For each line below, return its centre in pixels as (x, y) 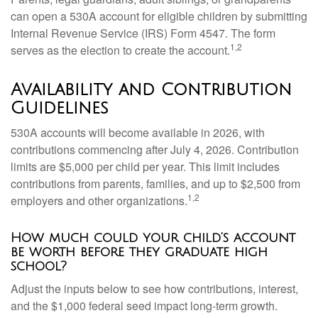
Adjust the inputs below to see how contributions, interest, (154, 289)
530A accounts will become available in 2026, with (138, 132)
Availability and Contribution (151, 89)
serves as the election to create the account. (120, 50)
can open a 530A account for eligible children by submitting (159, 16)
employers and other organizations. (99, 201)
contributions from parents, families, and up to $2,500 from (155, 183)
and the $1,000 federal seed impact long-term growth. (144, 306)
